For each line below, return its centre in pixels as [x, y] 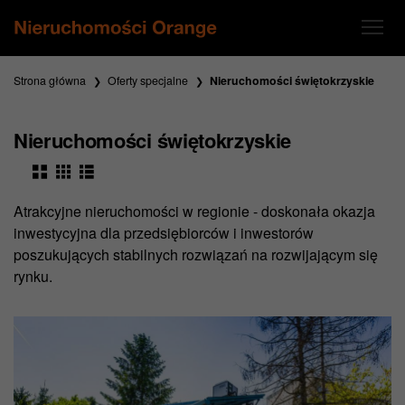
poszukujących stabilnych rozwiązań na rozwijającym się [196, 255]
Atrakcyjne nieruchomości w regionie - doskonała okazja [194, 212]
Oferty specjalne [148, 80]
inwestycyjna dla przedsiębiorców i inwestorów [164, 233]
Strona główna [50, 80]
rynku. [33, 277]
